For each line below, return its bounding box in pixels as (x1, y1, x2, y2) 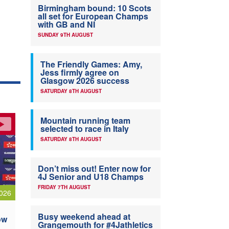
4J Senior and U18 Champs (38, 171, 144, 183)
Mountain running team (40, 114, 130, 127)
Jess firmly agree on (40, 66, 119, 79)
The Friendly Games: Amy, (40, 58, 142, 71)
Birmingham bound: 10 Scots (38, 2, 151, 14)
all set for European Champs (38, 10, 148, 22)
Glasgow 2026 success (40, 75, 129, 87)
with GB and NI (38, 18, 95, 31)
